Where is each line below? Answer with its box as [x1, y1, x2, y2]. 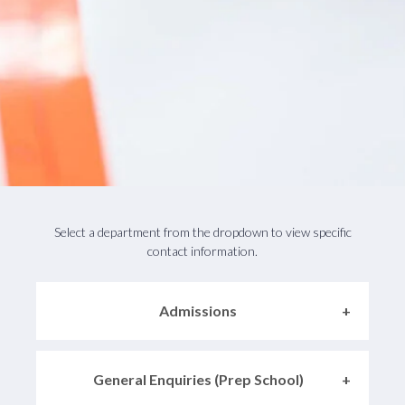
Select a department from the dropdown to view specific [53, 223, 352, 240]
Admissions [159, 301, 237, 319]
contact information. [147, 242, 258, 259]
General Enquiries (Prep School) [92, 370, 304, 388]
